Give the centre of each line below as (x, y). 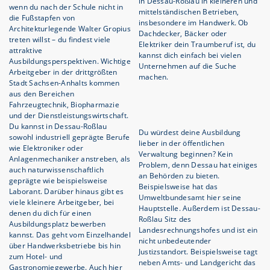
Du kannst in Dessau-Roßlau (58, 127)
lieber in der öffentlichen (182, 143)
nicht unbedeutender (175, 241)
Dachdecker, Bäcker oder (183, 34)
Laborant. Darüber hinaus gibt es (67, 192)
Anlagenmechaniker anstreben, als (70, 159)
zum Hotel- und (36, 257)
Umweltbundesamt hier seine (190, 198)
